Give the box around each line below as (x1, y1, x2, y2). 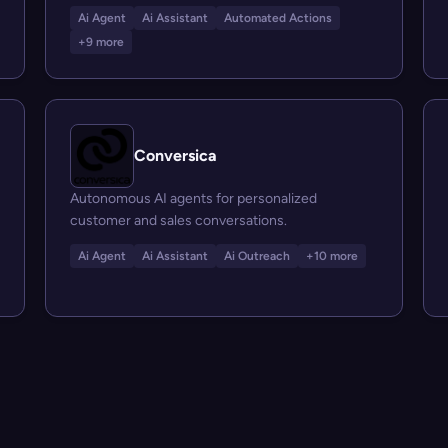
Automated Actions (224, 11, 333, 25)
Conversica (134, 146, 218, 165)
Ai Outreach (224, 249, 291, 263)
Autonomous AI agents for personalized (70, 190, 318, 207)
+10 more (306, 249, 359, 263)
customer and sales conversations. (70, 212, 288, 229)
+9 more (78, 35, 125, 49)
